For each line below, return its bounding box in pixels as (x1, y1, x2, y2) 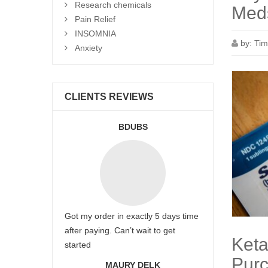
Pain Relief (75, 14, 115, 24)
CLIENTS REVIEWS (65, 92, 154, 102)
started (65, 240, 91, 249)
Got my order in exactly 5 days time (65, 211, 199, 221)
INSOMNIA (75, 29, 116, 38)
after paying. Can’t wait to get (65, 226, 175, 235)
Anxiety (75, 43, 102, 53)
